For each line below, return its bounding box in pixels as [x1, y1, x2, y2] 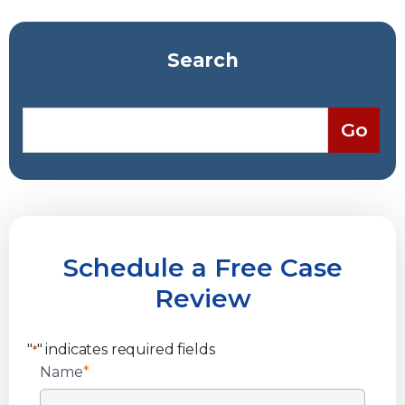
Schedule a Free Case [62, 251, 343, 283]
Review [154, 282, 251, 314]
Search [166, 48, 239, 71]
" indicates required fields [36, 340, 215, 358]
